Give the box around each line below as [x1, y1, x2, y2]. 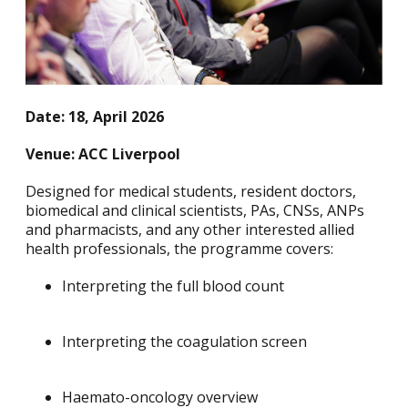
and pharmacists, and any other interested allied [25, 219, 354, 240]
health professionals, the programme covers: [25, 239, 344, 260]
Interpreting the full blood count [62, 276, 288, 297]
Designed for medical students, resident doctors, [25, 181, 356, 202]
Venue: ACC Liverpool [25, 144, 180, 165]
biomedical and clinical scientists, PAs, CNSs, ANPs [25, 200, 364, 221]
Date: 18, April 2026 [25, 107, 164, 127]
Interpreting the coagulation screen [62, 331, 311, 352]
